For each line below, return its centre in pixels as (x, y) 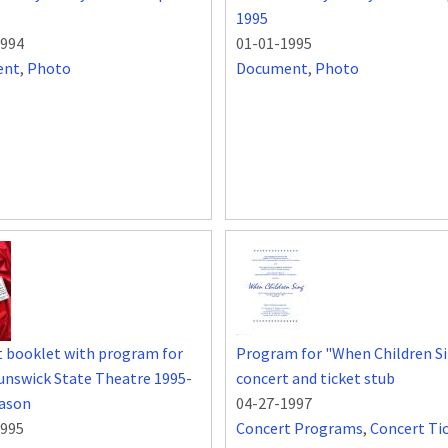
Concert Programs (299, 428)
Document (272, 68)
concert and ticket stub (315, 378)
